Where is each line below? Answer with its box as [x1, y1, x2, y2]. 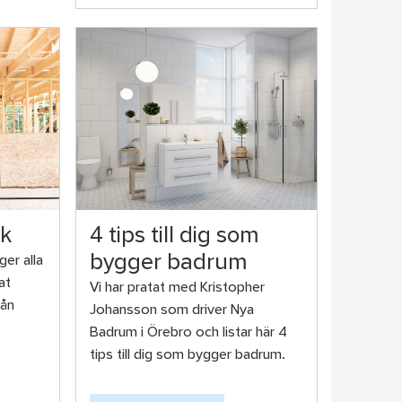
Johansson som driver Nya [89, 303, 254, 317]
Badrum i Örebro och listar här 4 [89, 326, 287, 339]
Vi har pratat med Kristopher [89, 281, 265, 294]
